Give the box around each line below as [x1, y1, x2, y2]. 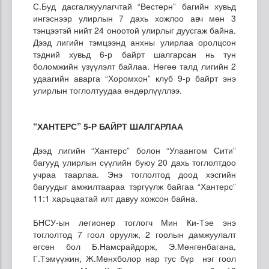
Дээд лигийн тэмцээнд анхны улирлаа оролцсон [33, 35, 236, 48]
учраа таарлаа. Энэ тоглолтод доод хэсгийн [33, 168, 236, 180]
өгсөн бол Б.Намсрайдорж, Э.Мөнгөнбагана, [33, 240, 236, 252]
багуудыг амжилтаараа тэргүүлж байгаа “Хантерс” [33, 180, 236, 192]
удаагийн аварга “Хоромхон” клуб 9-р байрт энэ [33, 71, 236, 84]
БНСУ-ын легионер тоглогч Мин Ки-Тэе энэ [33, 216, 236, 228]
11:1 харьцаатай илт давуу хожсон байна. [33, 192, 198, 204]
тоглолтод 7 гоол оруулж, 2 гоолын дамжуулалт [33, 228, 236, 240]
